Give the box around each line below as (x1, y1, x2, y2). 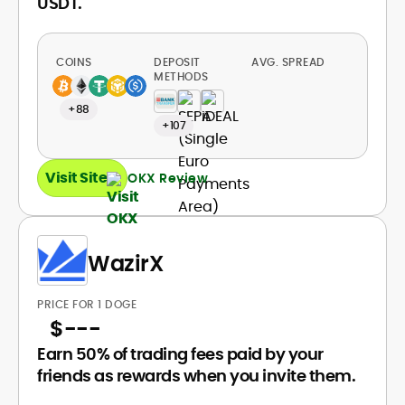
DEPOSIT (154, 54, 201, 70)
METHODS (154, 69, 209, 84)
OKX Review (127, 168, 208, 187)
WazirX (88, 248, 163, 278)
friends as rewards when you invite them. (37, 364, 355, 387)
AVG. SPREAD (251, 54, 328, 70)
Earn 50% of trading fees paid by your (37, 343, 324, 365)
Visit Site (45, 167, 107, 188)
